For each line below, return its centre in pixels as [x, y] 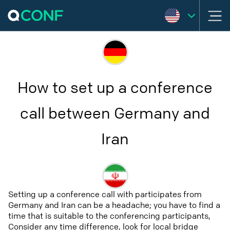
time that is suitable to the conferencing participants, [109, 216]
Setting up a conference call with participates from [105, 194]
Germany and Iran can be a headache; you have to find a [114, 205]
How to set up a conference [115, 88]
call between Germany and [115, 114]
